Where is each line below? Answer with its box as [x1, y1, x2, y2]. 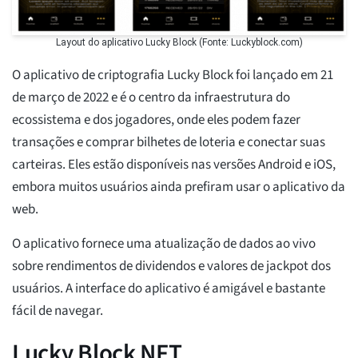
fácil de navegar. [12, 301, 103, 321]
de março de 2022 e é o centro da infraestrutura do [12, 88, 290, 108]
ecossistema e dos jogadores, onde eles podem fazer [12, 110, 300, 130]
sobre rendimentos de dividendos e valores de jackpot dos [12, 257, 331, 276]
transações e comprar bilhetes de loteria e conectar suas [12, 133, 325, 153]
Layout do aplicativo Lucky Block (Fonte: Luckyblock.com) [55, 37, 303, 49]
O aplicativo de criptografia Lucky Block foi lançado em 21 [12, 66, 333, 86]
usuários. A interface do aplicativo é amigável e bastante [12, 279, 325, 299]
